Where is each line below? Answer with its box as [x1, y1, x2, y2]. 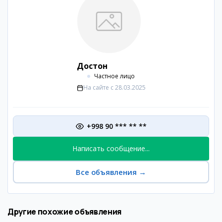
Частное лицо [94, 72, 135, 80]
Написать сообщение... [72, 144, 150, 153]
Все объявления [76, 167, 137, 177]
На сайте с [83, 83, 113, 92]
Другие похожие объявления [7, 206, 121, 217]
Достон [76, 60, 108, 71]
